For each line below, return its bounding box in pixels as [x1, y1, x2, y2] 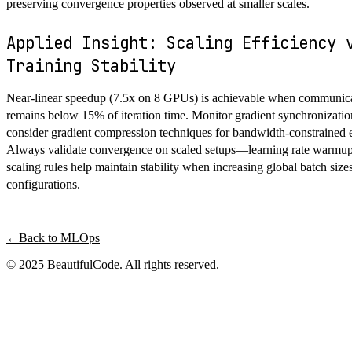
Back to [19, 230, 60, 244]
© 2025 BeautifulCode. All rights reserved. [6, 257, 219, 271]
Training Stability [6, 54, 176, 76]
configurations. [6, 177, 80, 191]
